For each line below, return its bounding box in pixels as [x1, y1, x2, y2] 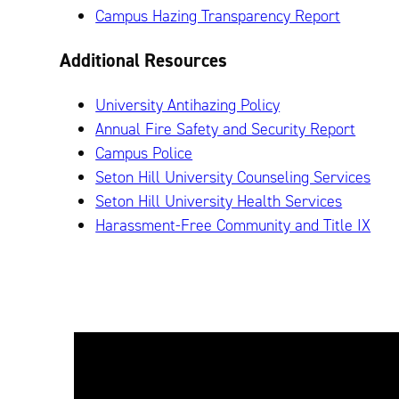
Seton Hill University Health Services [95, 190, 343, 212]
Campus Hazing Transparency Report [95, 4, 341, 27]
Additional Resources [60, 47, 228, 73]
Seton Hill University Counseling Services [95, 166, 371, 188]
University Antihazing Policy [95, 94, 281, 116]
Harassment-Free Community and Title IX [95, 214, 371, 236]
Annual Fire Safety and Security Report [95, 118, 356, 140]
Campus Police [95, 142, 193, 164]
